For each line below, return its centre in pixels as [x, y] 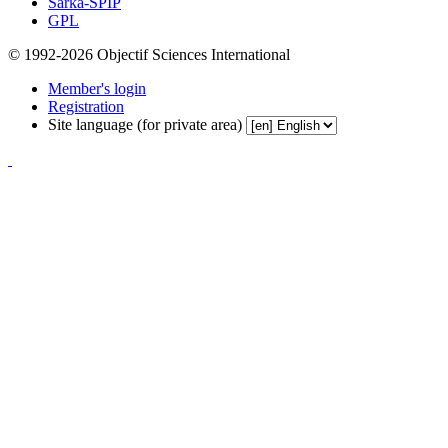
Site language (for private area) [145, 124]
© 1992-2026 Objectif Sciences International [149, 54]
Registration [86, 106]
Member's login [97, 88]
